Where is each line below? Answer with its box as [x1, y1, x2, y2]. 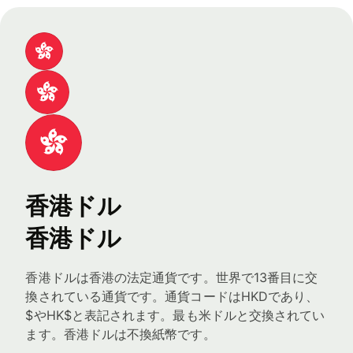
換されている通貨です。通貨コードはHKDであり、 [25, 288, 319, 304]
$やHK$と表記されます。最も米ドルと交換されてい [25, 307, 325, 323]
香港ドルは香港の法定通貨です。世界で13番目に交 [25, 269, 318, 285]
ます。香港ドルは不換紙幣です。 [25, 325, 216, 342]
